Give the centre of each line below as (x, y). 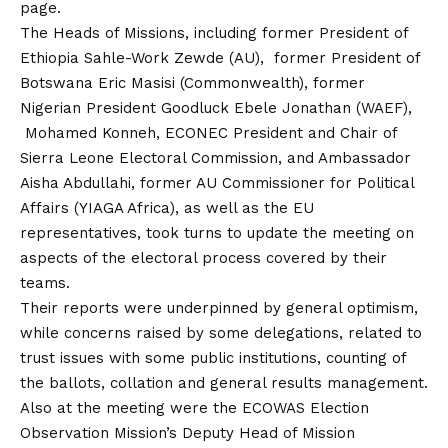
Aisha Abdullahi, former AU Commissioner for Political (217, 182)
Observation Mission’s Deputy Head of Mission (187, 432)
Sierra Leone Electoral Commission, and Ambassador (215, 157)
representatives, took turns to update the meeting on (217, 232)
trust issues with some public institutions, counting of (213, 357)
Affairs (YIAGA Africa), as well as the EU (167, 207)
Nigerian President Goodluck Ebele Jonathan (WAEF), (216, 107)
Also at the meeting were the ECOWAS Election (194, 407)
